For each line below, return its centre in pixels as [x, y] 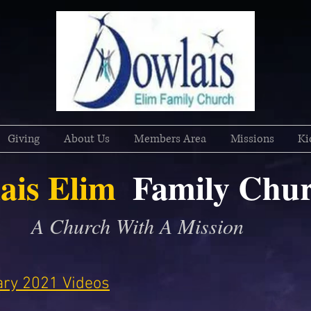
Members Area [170, 139]
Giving [24, 139]
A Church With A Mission [137, 226]
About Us [87, 139]
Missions [252, 139]
